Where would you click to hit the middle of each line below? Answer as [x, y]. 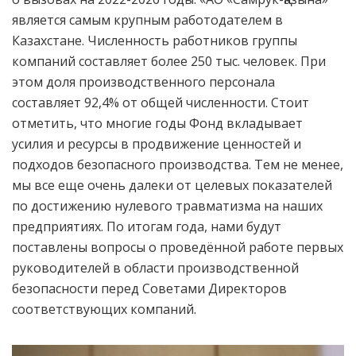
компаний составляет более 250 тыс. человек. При [169, 61]
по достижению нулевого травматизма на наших [167, 205]
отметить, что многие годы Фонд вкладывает [157, 123]
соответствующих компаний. [104, 309]
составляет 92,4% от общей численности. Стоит [161, 102]
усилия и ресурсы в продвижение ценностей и [157, 143]
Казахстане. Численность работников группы [155, 40]
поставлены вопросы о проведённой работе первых [178, 247]
